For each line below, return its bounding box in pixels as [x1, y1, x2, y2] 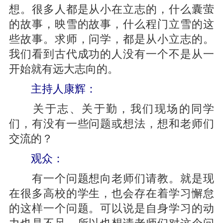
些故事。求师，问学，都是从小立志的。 [8, 30, 215, 46]
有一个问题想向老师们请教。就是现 [8, 169, 215, 185]
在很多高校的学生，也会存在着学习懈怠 [8, 184, 215, 200]
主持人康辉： [8, 80, 97, 96]
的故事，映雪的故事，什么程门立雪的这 [8, 15, 215, 31]
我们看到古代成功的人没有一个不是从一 [8, 45, 215, 61]
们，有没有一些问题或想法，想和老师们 [8, 114, 215, 130]
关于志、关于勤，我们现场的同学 [8, 100, 215, 115]
